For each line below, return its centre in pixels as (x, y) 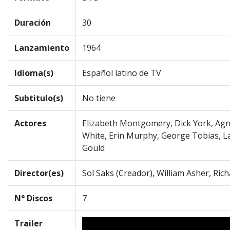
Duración (33, 23)
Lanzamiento (42, 48)
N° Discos (33, 198)
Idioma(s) (34, 73)
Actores (30, 123)
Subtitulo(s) (39, 98)
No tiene (99, 98)
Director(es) (39, 173)
